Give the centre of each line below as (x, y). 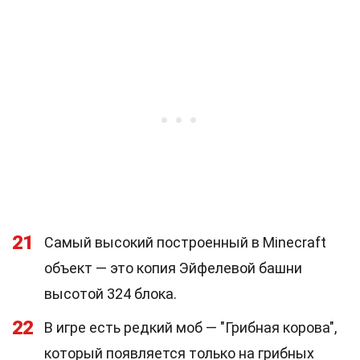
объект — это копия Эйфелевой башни (173, 268)
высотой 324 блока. (110, 294)
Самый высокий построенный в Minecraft (185, 242)
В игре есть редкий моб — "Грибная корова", (190, 327)
